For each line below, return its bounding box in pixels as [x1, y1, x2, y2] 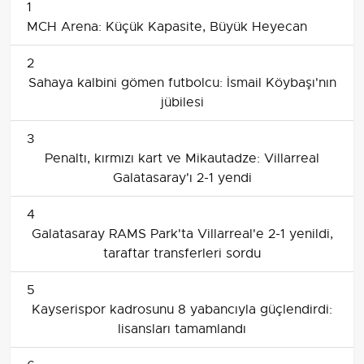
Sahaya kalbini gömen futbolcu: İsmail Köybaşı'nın [28, 74, 336, 91]
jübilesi [160, 93, 204, 110]
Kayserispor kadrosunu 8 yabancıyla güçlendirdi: [32, 301, 332, 318]
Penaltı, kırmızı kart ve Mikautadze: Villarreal [45, 149, 319, 167]
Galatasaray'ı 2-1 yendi [112, 169, 252, 186]
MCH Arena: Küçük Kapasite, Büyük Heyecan [27, 18, 307, 35]
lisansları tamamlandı [118, 320, 246, 337]
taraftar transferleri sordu [103, 245, 261, 262]
